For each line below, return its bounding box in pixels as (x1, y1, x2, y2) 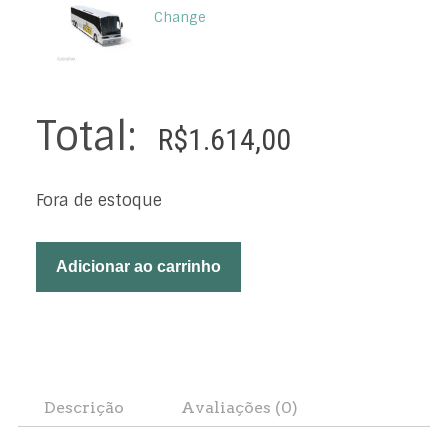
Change (153, 8, 206, 27)
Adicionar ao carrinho (55, 257, 221, 275)
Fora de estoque (35, 189, 162, 211)
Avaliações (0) (181, 397, 299, 417)
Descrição (44, 397, 125, 417)
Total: (35, 109, 148, 162)
